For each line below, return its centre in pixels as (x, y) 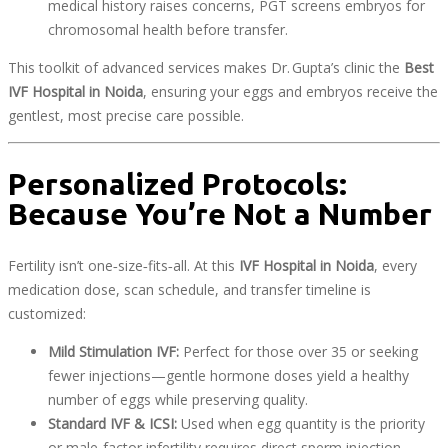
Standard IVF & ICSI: (112, 423)
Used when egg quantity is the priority (301, 423)
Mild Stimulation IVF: (113, 351)
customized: (47, 313)
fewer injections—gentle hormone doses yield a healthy (228, 375)
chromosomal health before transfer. (168, 30)
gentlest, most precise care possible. (126, 116)
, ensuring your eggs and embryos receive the (290, 92)
